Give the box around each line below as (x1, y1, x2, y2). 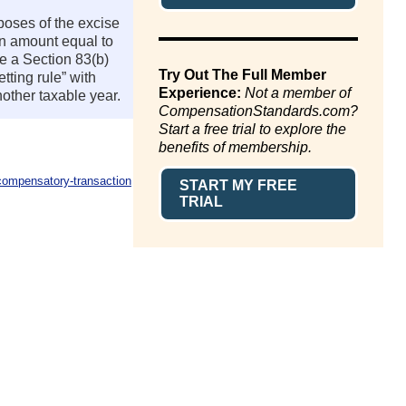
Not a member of (245, 85, 351, 101)
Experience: (159, 85, 241, 101)
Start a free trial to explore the (159, 121, 346, 137)
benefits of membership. (159, 140, 312, 155)
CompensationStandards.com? (159, 103, 358, 119)
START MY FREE (179, 178, 297, 193)
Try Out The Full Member (159, 67, 326, 82)
